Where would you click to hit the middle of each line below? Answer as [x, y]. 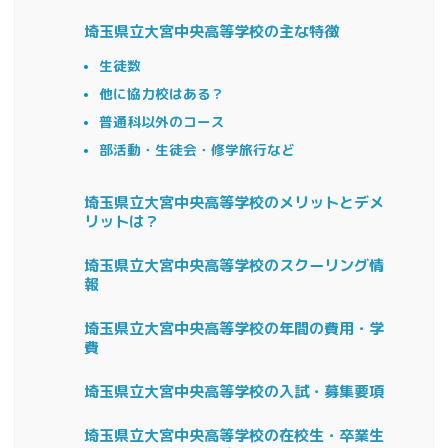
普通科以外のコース [162, 122]
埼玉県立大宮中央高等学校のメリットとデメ [234, 203]
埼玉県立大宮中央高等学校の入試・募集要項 [234, 392]
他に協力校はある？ [162, 94]
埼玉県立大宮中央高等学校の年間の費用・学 [234, 329]
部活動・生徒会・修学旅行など [197, 150]
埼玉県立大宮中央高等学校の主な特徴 [211, 32]
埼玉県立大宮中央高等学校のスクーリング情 [234, 266]
